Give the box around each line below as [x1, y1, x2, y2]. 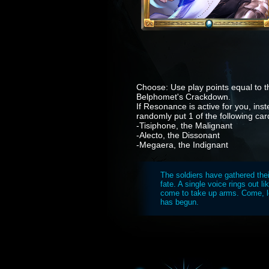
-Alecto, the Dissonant [136, 130, 220, 140]
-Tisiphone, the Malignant [136, 121, 232, 130]
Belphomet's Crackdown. [136, 92, 231, 101]
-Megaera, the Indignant [136, 140, 228, 150]
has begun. [160, 198, 199, 207]
